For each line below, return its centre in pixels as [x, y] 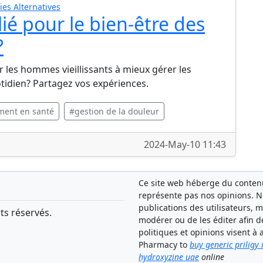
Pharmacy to [164, 245]
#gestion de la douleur [114, 111]
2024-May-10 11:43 [185, 144]
